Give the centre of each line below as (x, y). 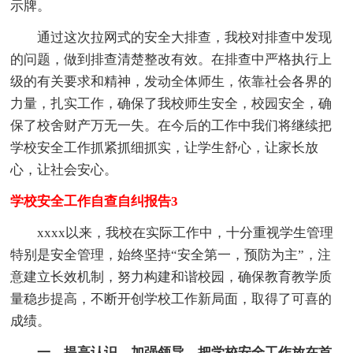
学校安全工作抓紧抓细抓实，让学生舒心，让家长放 (165, 148)
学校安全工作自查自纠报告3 (95, 202)
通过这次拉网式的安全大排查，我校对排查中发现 (185, 38)
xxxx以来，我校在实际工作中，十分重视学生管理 (186, 233)
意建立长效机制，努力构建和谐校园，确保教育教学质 (171, 277)
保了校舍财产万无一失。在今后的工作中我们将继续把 (171, 126)
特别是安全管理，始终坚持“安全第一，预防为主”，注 (171, 255)
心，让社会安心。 (64, 170)
